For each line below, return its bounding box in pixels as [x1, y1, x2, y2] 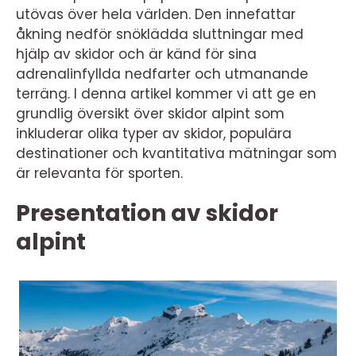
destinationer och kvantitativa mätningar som [16, 144, 337, 163]
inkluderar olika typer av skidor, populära [16, 124, 292, 143]
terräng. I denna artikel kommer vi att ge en [16, 84, 316, 103]
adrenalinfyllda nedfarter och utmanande [16, 64, 308, 83]
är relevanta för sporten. [16, 164, 183, 183]
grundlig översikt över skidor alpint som [16, 104, 284, 123]
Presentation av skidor [16, 198, 278, 229]
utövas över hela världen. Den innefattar [16, 5, 296, 24]
